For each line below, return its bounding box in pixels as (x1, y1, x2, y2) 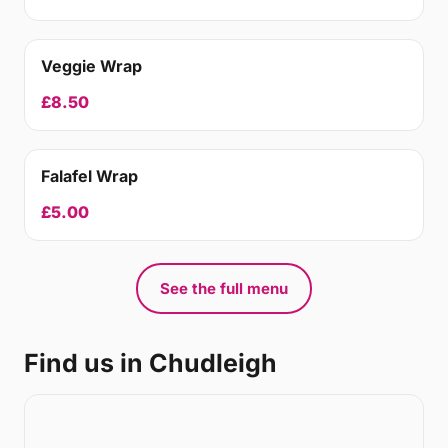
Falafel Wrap (41, 166, 138, 186)
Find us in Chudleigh (24, 348, 277, 378)
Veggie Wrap (41, 56, 142, 76)
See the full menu (160, 279, 288, 298)
